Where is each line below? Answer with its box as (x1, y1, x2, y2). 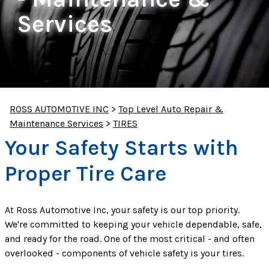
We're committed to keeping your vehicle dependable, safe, (5, 219, 262, 231)
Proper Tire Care (5, 161, 166, 187)
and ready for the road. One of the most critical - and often (5, 233, 255, 245)
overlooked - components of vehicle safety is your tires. (5, 247, 244, 259)
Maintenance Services (10, 118, 103, 130)
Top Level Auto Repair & (118, 103, 223, 115)
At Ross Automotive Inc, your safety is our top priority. (5, 204, 240, 216)
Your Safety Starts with (5, 135, 238, 161)
